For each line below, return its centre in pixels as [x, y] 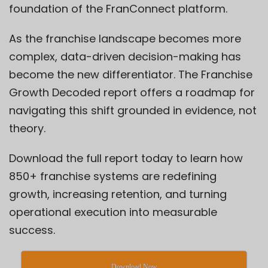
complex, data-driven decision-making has [125, 56]
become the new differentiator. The [105, 74]
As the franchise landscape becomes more [125, 38]
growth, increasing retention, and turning [118, 194]
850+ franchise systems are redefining [113, 176]
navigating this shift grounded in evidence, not [133, 110]
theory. [27, 128]
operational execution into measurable [113, 212]
